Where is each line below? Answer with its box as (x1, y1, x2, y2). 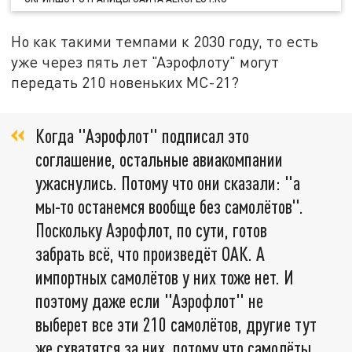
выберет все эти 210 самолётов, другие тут (35, 312, 317, 335)
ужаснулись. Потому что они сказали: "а (35, 170, 300, 194)
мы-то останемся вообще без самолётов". (35, 194, 303, 218)
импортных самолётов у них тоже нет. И (35, 265, 294, 288)
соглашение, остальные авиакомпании (35, 147, 283, 170)
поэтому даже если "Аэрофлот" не (35, 288, 263, 312)
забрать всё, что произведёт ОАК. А (35, 241, 265, 265)
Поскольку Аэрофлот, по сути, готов (35, 218, 267, 241)
